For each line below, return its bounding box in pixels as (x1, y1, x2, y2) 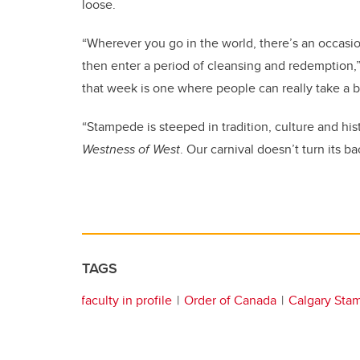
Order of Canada (184, 290, 276, 309)
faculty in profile (81, 290, 172, 309)
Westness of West (82, 139, 180, 158)
